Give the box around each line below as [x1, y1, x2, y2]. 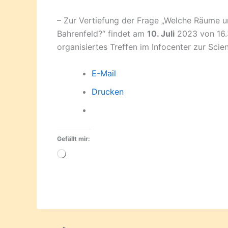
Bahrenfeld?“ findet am [57, 28, 147, 39]
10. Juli [147, 28, 175, 39]
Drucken [92, 86, 124, 97]
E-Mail [92, 68, 116, 78]
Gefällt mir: [57, 134, 90, 142]
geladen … [66, 162, 105, 173]
